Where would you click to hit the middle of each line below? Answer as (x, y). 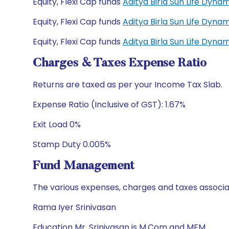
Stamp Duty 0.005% (72, 144)
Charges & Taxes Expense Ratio (120, 63)
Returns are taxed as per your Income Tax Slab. (128, 85)
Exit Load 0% (57, 124)
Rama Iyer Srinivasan (74, 207)
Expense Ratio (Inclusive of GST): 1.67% (109, 105)
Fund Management (84, 166)
